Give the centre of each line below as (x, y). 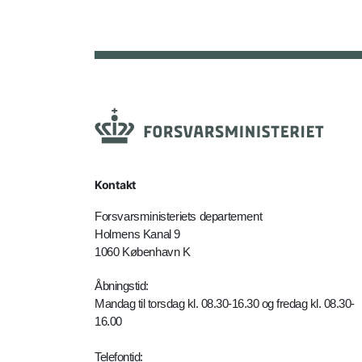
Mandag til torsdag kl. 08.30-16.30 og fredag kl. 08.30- (225, 303)
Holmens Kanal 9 (137, 234)
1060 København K (143, 252)
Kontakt (115, 185)
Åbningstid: (122, 286)
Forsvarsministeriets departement (179, 216)
